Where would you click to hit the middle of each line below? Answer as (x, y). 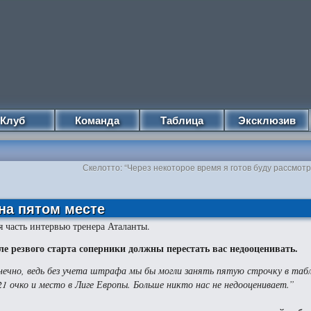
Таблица (182, 120)
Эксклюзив (267, 120)
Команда (97, 120)
